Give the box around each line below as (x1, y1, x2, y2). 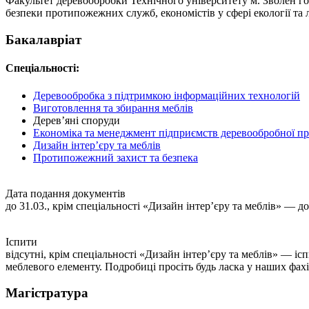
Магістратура (6, 286, 88, 301)
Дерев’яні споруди (33, 114, 120, 126)
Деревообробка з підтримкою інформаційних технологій (33, 89, 300, 101)
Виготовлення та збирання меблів (33, 101, 193, 114)
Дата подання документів (6, 187, 126, 199)
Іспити (6, 235, 37, 248)
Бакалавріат (6, 32, 81, 48)
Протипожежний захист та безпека (33, 151, 198, 163)
